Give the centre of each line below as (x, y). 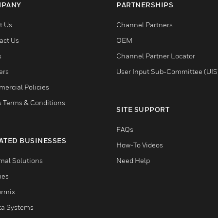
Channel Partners (145, 25)
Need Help (133, 160)
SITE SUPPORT (143, 109)
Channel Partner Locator (156, 56)
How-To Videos (140, 145)
